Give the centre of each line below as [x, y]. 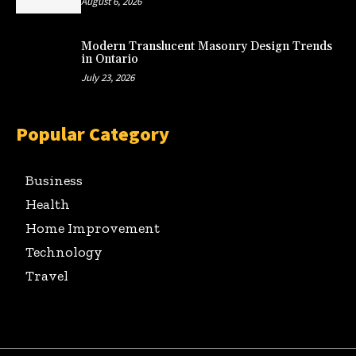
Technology [64, 252]
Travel [47, 276]
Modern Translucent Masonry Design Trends [206, 46]
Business [54, 181]
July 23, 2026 [107, 77]
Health [48, 205]
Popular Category [93, 134]
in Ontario [109, 59]
